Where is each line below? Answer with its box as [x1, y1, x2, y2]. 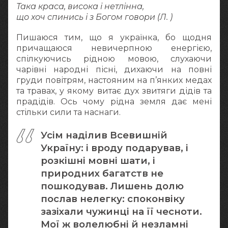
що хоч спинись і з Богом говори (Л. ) [16, 12, 173, 22]
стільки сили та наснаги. [16, 107, 121, 117]
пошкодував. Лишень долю [41, 180, 184, 192]
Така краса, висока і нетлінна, [16, 1, 144, 11]
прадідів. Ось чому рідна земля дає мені [16, 96, 212, 106]
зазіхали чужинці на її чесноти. [41, 206, 202, 218]
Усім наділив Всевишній [41, 129, 167, 141]
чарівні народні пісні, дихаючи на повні [16, 64, 212, 74]
